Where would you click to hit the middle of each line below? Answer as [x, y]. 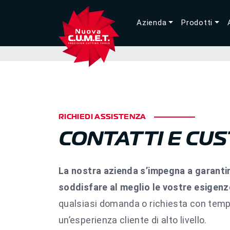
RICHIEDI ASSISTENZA [102, 117]
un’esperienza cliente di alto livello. [133, 220]
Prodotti [197, 22]
